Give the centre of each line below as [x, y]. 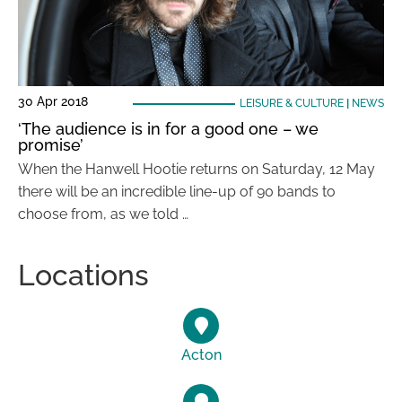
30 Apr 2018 [53, 101]
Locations [83, 275]
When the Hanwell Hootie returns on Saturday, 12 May [197, 169]
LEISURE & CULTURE [291, 103]
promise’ [51, 145]
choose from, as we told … [103, 214]
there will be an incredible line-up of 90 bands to [177, 192]
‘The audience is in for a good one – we [168, 129]
